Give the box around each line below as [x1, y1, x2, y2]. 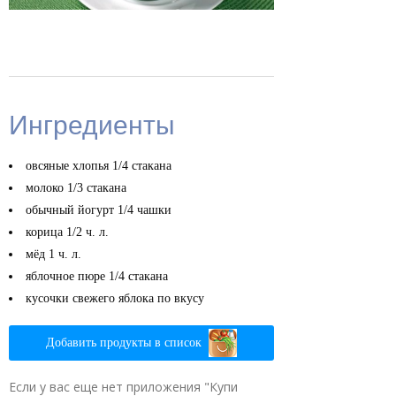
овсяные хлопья [26, 158, 112, 172]
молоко [26, 180, 67, 194]
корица [26, 225, 66, 239]
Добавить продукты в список [46, 335, 202, 349]
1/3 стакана [67, 180, 126, 194]
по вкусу [157, 291, 204, 305]
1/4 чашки [118, 202, 171, 217]
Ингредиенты [9, 103, 175, 142]
